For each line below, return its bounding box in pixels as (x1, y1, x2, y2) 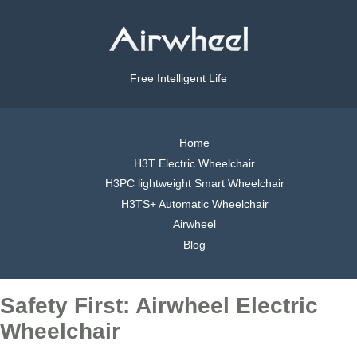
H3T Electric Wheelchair (134, 156, 255, 170)
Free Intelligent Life (130, 72, 227, 85)
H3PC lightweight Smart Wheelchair (104, 177, 284, 190)
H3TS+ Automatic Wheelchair (120, 197, 269, 210)
